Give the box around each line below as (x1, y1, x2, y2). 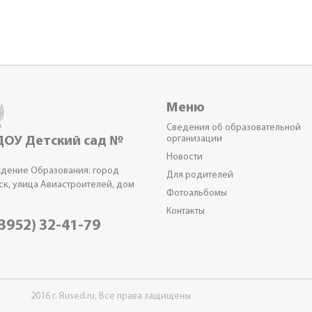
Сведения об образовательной (166, 123, 301, 133)
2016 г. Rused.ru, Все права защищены (31, 291, 191, 302)
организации (166, 134, 222, 144)
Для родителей (166, 170, 233, 180)
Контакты (166, 206, 205, 217)
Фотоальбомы (166, 188, 227, 198)
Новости (166, 152, 203, 162)
